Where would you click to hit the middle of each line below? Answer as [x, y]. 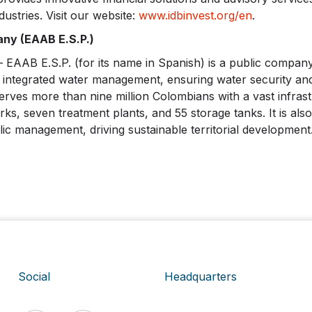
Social [34, 277]
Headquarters [201, 277]
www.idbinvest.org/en [195, 16]
